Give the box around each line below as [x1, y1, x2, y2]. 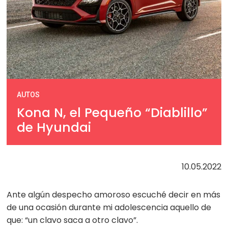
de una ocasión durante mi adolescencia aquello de [7, 202, 212, 214]
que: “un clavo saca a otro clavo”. [7, 214, 138, 226]
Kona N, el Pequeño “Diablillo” [17, 104, 208, 122]
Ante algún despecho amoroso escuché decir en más [7, 189, 221, 201]
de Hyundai [17, 119, 92, 137]
